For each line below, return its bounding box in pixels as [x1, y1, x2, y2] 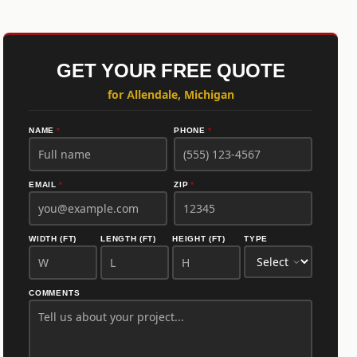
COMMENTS [29, 288, 80, 299]
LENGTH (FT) [100, 233, 157, 245]
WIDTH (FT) [29, 233, 77, 245]
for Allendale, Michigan [107, 88, 234, 102]
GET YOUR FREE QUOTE [56, 60, 285, 83]
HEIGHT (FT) [172, 233, 226, 245]
